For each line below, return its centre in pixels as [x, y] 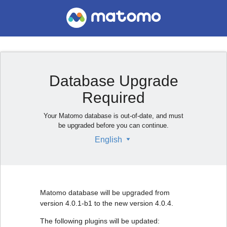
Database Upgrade [113, 81]
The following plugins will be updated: [100, 221]
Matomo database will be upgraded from [105, 193]
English [108, 140]
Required [113, 98]
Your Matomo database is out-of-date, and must [113, 116]
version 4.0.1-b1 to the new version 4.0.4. [107, 203]
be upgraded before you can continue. [113, 125]
